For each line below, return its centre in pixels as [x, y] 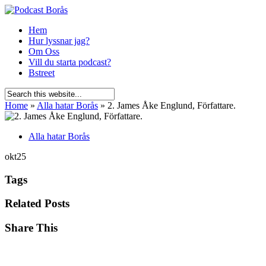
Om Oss [44, 51]
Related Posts [37, 204]
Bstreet [42, 73]
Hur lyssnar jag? [59, 41]
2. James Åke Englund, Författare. [170, 105]
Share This [31, 228]
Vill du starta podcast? [70, 62]
